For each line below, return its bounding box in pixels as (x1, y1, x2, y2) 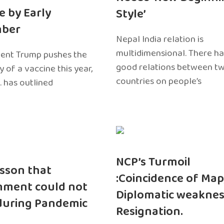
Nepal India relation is (115, 31, 203, 47)
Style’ (115, 4, 146, 24)
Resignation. (115, 202, 183, 221)
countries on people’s (115, 73, 201, 89)
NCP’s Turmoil (115, 152, 190, 172)
